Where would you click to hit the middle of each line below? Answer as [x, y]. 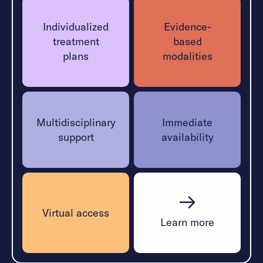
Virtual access [76, 213]
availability [187, 137]
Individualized [76, 26]
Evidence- [187, 26]
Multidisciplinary [76, 122]
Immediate [187, 122]
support [76, 137]
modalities [187, 56]
